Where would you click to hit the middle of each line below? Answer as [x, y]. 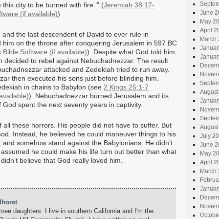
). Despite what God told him [131, 52]
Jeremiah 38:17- [129, 5]
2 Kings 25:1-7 [126, 87]
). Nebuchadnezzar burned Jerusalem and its [99, 96]
